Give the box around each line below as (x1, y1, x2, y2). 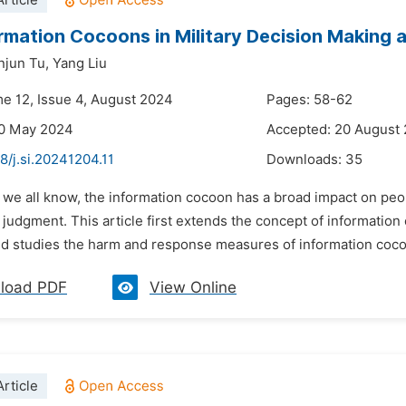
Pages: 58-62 (266, 92, 353, 108)
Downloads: (266, 151, 345, 168)
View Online (150, 278, 237, 296)
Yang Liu (53, 55, 107, 72)
